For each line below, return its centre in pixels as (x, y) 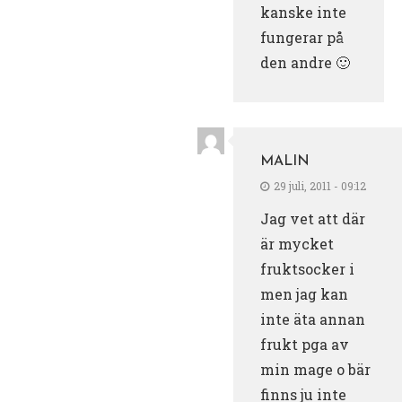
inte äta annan (313, 319)
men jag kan (304, 293)
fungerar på (302, 37)
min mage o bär (315, 369)
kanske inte (303, 12)
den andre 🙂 (305, 62)
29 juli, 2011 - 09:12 (320, 185)
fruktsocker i (307, 268)
